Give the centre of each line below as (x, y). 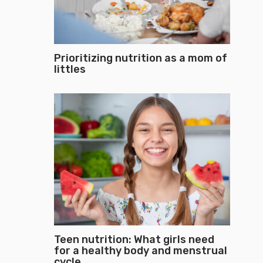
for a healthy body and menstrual (141, 251)
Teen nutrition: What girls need (134, 240)
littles (70, 69)
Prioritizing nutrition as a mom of (141, 58)
